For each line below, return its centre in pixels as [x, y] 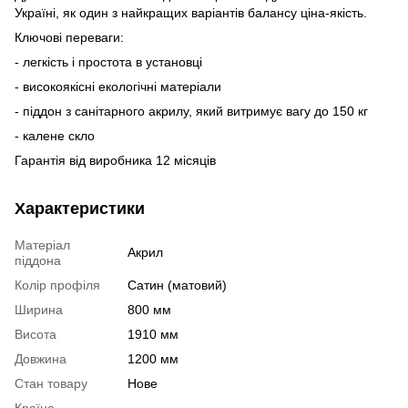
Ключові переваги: [69, 37]
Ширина [39, 309]
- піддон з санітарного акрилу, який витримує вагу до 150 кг [191, 111]
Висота [36, 334]
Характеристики [80, 208]
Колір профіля [57, 285]
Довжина [41, 358]
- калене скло [55, 135]
